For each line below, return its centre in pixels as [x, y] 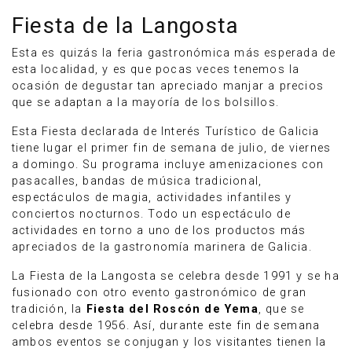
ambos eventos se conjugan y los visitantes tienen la [169, 342]
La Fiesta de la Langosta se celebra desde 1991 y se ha [176, 276]
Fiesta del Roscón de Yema [172, 309]
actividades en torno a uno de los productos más [159, 231]
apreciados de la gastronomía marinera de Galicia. [162, 247]
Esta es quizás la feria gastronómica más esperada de [174, 53]
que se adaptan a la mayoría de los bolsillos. [146, 103]
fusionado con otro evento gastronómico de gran [159, 293]
